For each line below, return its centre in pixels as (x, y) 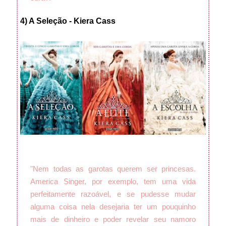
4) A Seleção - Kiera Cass (68, 21)
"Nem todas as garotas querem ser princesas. (113, 169)
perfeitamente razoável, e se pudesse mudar (113, 194)
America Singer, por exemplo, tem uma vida (113, 182)
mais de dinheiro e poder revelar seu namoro (113, 219)
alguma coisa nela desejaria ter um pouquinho (113, 207)
